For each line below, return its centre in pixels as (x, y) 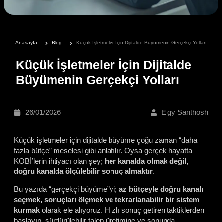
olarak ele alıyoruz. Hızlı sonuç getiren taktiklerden (122, 210)
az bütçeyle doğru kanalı (161, 189)
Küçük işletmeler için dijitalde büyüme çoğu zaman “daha (106, 140)
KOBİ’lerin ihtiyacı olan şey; (59, 161)
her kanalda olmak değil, (146, 161)
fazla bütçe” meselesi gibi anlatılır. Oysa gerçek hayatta (103, 150)
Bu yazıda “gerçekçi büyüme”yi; (66, 189)
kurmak (27, 210)
